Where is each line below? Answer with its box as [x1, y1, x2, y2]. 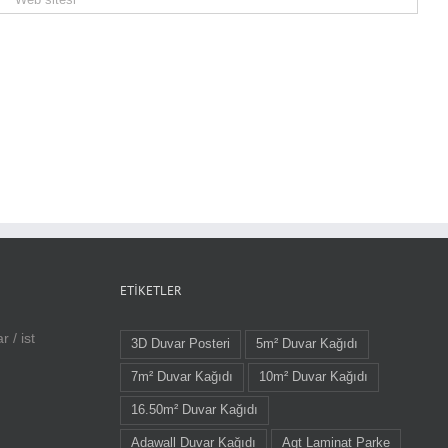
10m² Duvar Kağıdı [258, 369, 368, 384]
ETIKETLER [119, 281, 182, 299]
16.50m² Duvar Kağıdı [130, 402, 258, 417]
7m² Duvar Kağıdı [130, 369, 233, 384]
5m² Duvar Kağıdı [255, 336, 358, 351]
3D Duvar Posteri [130, 336, 230, 351]
